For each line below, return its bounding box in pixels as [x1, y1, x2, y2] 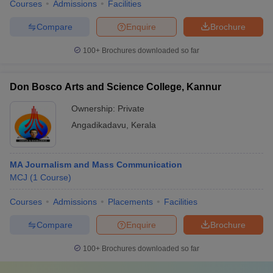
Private [118, 104, 144, 113]
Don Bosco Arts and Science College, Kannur [10, 82, 221, 92]
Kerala [131, 120, 156, 130]
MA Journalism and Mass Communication [10, 160, 182, 169]
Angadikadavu [71, 120, 126, 130]
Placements [108, 197, 153, 207]
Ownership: [71, 104, 118, 113]
